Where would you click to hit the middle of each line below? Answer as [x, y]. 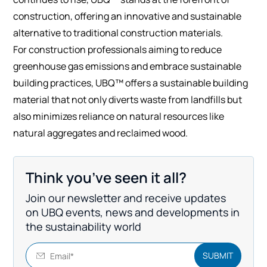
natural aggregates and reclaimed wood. [101, 133]
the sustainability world [84, 226]
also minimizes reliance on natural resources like [119, 116]
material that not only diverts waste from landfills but [128, 99]
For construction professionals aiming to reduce [118, 49]
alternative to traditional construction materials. [118, 32]
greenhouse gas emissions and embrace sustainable [128, 66]
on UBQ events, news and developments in [133, 212]
